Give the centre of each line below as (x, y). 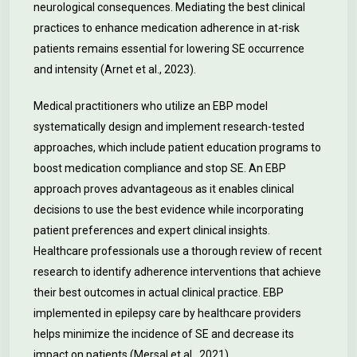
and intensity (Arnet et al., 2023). (115, 69)
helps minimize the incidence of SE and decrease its (164, 334)
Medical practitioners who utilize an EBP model (151, 106)
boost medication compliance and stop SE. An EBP (160, 168)
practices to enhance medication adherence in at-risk (167, 28)
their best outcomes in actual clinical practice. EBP (159, 292)
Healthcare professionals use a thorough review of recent (178, 251)
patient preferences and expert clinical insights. (152, 230)
